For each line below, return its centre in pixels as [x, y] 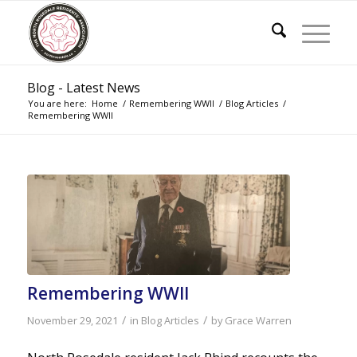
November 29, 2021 [72, 320]
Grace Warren [258, 320]
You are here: [57, 103]
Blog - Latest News [83, 88]
